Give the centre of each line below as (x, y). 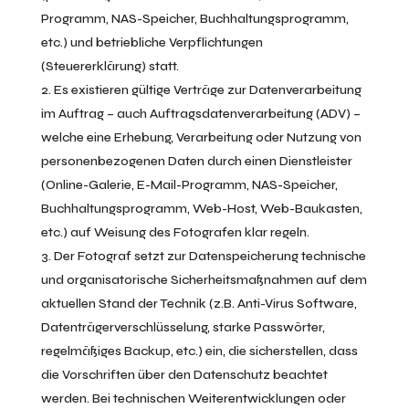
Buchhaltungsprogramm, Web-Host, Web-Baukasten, (201, 209)
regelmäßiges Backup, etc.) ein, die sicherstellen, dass (199, 351)
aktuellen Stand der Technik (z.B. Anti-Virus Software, (199, 304)
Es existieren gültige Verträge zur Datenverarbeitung (207, 90)
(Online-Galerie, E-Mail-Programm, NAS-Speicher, (189, 185)
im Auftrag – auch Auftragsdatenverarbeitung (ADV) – (200, 114)
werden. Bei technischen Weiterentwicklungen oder (193, 399)
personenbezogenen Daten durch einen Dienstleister (196, 161)
